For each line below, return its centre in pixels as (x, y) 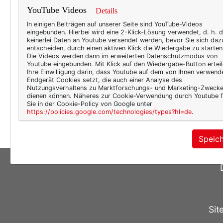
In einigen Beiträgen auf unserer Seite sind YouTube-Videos (115, 24)
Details (107, 11)
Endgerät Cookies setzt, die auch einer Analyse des (105, 80)
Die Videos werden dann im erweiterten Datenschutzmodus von (122, 56)
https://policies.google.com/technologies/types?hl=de (109, 112)
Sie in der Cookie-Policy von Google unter (90, 104)
